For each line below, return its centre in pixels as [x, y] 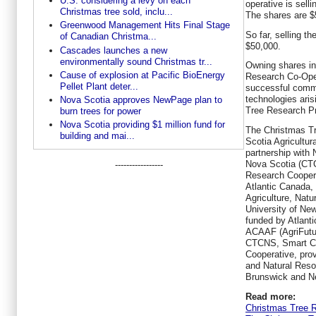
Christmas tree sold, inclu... [116, 11]
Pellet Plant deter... [99, 86]
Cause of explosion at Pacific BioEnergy [142, 75]
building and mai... [97, 136]
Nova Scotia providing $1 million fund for [142, 125]
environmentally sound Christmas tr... [136, 61]
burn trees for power [100, 111]
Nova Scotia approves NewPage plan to [141, 100]
